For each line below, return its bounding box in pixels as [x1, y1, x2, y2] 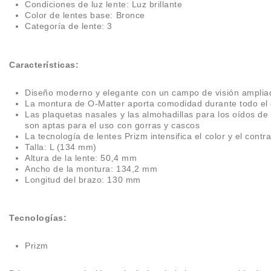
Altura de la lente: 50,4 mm [25, 152, 137, 163]
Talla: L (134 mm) [25, 142, 97, 152]
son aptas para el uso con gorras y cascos [25, 120, 200, 130]
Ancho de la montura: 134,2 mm [25, 163, 158, 174]
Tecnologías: [9, 213, 67, 223]
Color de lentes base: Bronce [25, 10, 145, 20]
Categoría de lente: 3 [25, 21, 113, 31]
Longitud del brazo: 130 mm [25, 174, 141, 184]
